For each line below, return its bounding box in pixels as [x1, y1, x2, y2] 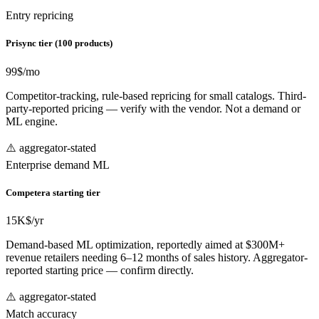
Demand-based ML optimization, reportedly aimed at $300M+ [6, 238, 285, 251]
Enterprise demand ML [6, 158, 110, 171]
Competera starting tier [6, 187, 100, 198]
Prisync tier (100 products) [6, 38, 113, 49]
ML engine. [6, 115, 58, 127]
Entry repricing [6, 9, 73, 22]
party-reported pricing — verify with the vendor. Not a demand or [6, 102, 300, 115]
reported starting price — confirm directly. [6, 263, 194, 276]
